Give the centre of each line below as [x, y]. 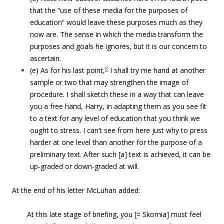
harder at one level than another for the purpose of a [116, 142]
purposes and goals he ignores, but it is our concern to [118, 46]
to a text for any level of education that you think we [115, 118]
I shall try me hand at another [157, 70]
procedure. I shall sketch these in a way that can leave [117, 94]
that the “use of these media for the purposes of [109, 10]
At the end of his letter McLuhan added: [76, 190]
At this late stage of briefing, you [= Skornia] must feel [114, 214]
